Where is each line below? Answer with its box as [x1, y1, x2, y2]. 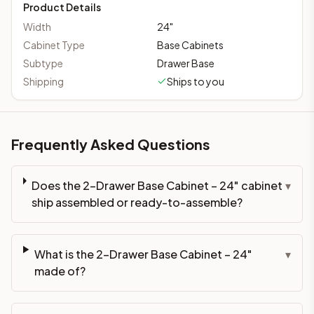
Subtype [23, 56, 63, 69]
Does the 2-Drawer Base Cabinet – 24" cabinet [32, 177, 283, 193]
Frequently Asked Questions [11, 135, 210, 153]
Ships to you [167, 74, 224, 88]
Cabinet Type [23, 38, 85, 51]
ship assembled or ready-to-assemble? [32, 194, 243, 210]
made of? [34, 263, 86, 278]
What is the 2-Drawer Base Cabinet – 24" [34, 246, 253, 261]
